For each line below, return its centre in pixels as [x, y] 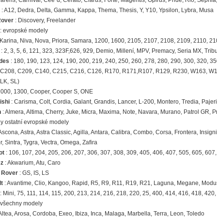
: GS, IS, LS [33, 173]
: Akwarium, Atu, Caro [32, 163]
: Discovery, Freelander [44, 21]
